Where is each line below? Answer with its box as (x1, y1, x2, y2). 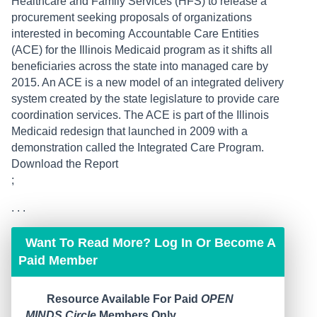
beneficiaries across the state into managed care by (11, 60, 268, 73)
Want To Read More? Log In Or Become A (25, 236, 275, 250)
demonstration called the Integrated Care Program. (11, 142, 264, 154)
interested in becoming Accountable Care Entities (11, 28, 259, 40)
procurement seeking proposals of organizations (11, 11, 252, 24)
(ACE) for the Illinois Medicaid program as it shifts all (11, 44, 272, 57)
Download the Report (11, 158, 118, 171)
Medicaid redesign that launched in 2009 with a (11, 125, 248, 138)
